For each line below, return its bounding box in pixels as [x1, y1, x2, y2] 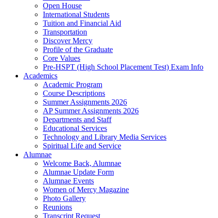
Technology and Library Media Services [43, 132, 166, 141]
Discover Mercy [43, 36, 92, 45]
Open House [43, 1, 82, 10]
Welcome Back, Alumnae [43, 159, 121, 167]
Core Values [43, 54, 80, 62]
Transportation [43, 27, 87, 36]
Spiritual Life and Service [43, 141, 121, 150]
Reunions [43, 202, 72, 211]
